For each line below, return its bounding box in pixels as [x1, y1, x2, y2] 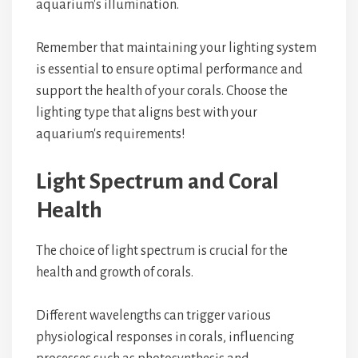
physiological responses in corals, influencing [36, 330, 294, 344]
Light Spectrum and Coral [36, 169, 279, 193]
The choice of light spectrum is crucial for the [36, 244, 288, 258]
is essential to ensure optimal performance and [36, 62, 303, 77]
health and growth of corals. [36, 265, 193, 280]
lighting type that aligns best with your [36, 105, 257, 120]
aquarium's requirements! [36, 127, 185, 141]
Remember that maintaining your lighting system [36, 41, 316, 55]
